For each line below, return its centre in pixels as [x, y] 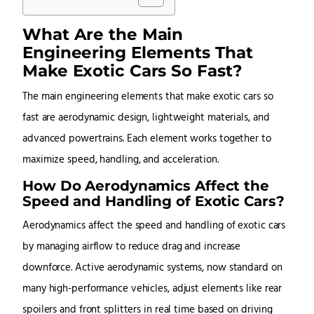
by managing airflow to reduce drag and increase [132, 247]
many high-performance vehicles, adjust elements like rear [152, 289]
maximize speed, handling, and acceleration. [121, 161]
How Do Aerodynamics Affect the [146, 186]
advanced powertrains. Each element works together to [147, 139]
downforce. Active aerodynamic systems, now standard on [152, 268]
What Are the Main [103, 34]
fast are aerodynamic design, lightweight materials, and [146, 118]
